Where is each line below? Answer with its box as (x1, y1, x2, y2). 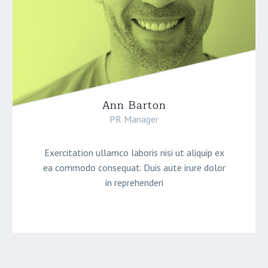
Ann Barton (102, 96, 166, 114)
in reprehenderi (105, 176, 163, 189)
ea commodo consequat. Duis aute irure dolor (42, 162, 226, 174)
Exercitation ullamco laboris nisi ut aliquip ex (44, 147, 224, 159)
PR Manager (109, 113, 159, 126)
